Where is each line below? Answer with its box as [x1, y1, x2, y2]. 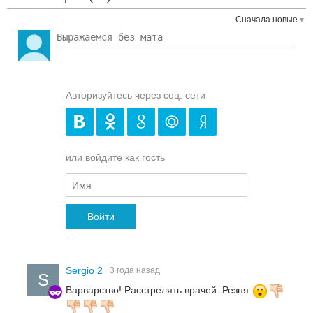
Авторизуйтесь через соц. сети [66, 89, 205, 101]
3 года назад [110, 265, 160, 276]
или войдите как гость [66, 152, 165, 163]
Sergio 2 [66, 265, 105, 277]
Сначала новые [235, 15, 298, 25]
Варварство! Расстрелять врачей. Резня [66, 284, 252, 296]
